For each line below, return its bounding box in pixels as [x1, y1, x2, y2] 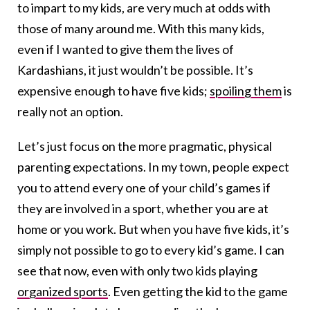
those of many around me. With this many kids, [17, 21, 264, 37]
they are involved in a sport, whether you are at [17, 201, 268, 217]
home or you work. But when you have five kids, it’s [17, 221, 289, 237]
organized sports [17, 284, 108, 300]
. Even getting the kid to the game [108, 284, 288, 300]
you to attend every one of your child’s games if [17, 180, 271, 196]
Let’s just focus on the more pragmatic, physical [17, 138, 272, 154]
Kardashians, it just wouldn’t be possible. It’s [17, 62, 253, 78]
